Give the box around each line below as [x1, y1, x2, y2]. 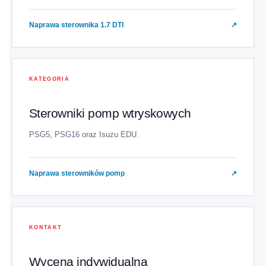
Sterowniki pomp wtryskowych [29, 106, 191, 121]
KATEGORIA [29, 76, 70, 83]
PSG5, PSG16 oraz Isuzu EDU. [29, 130, 139, 140]
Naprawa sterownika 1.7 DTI [29, 21, 123, 30]
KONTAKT [29, 224, 62, 231]
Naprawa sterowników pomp [29, 169, 125, 178]
